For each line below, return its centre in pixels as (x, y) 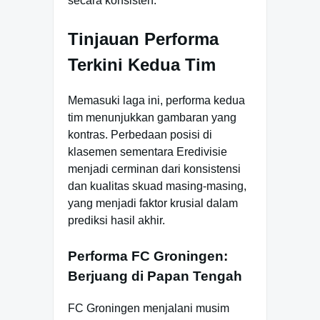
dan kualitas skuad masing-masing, (157, 186)
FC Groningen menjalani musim (149, 308)
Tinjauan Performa (143, 39)
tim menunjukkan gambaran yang (152, 117)
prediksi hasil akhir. (116, 220)
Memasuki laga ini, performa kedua (156, 100)
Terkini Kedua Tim (142, 64)
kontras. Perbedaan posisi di (140, 134)
